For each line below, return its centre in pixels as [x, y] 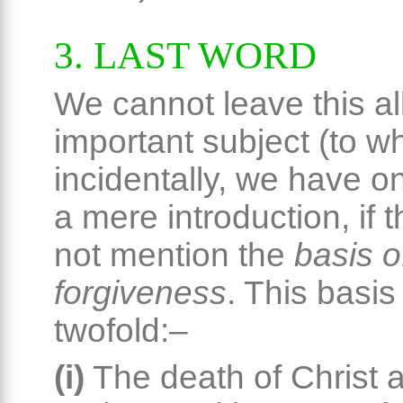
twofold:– [121, 330]
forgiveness [140, 292]
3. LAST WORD [185, 55]
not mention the [174, 255]
